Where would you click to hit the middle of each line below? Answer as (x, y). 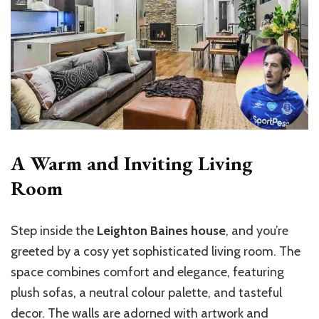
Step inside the (54, 230)
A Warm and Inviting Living (132, 163)
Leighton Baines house (161, 230)
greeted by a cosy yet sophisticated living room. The (156, 251)
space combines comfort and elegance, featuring (147, 272)
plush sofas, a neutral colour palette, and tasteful (146, 292)
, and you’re (257, 230)
